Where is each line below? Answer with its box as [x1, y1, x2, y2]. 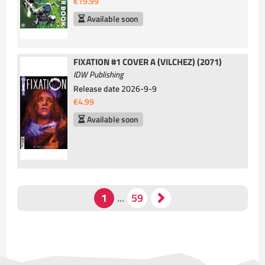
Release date [73, 82, 120, 95]
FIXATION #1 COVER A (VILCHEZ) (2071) [73, 55, 222, 69]
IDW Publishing [73, 68, 124, 81]
